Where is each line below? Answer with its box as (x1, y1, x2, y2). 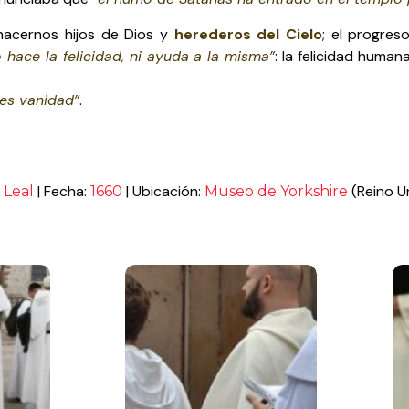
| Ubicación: (122, 182, 204, 202)
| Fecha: (34, 182, 90, 202)
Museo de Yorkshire (204, 183, 351, 201)
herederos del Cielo (173, 24, 323, 44)
